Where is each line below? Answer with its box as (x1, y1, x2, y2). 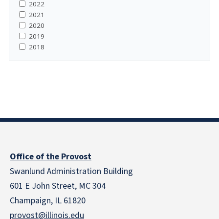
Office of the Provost (10, 151, 91, 163)
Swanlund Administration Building (10, 165, 133, 177)
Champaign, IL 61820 (10, 195, 86, 207)
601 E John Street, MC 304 (10, 180, 106, 192)
